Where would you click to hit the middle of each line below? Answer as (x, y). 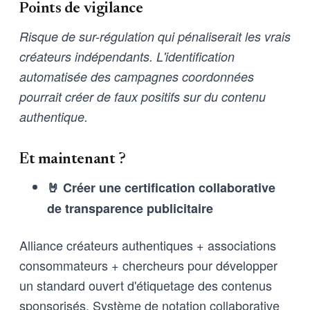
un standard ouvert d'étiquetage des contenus (146, 285)
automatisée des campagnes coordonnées (137, 76)
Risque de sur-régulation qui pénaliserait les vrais (155, 36)
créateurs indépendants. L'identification (127, 56)
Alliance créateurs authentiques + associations (148, 245)
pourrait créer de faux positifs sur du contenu (143, 96)
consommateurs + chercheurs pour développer (148, 265)
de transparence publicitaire (130, 208)
